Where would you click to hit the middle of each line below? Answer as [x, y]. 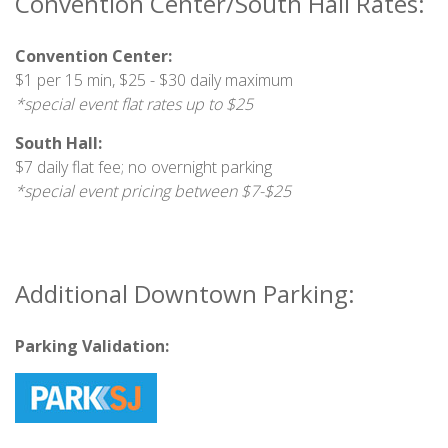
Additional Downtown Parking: [185, 294]
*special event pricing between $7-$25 [153, 191]
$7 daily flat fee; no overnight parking [143, 167]
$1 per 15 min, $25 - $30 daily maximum [154, 80]
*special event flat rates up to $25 [134, 104]
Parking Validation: [92, 346]
